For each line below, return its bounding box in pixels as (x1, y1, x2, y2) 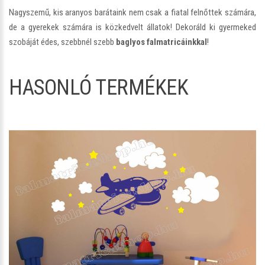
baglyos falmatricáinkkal (116, 36, 207, 47)
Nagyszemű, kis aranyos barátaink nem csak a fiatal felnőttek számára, (9, 7, 256, 18)
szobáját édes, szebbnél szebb (9, 36, 116, 47)
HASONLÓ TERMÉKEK (9, 75, 188, 100)
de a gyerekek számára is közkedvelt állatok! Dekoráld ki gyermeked (9, 21, 256, 33)
